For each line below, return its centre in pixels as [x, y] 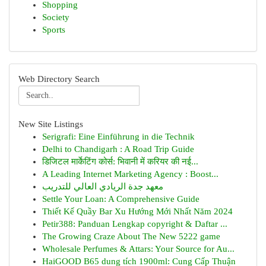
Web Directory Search [59, 79]
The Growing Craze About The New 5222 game [131, 236]
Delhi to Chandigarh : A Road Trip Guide [118, 149]
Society [56, 17]
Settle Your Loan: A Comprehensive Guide [121, 199]
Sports [54, 30]
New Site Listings [51, 124]
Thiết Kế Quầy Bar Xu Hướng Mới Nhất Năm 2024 [137, 211]
